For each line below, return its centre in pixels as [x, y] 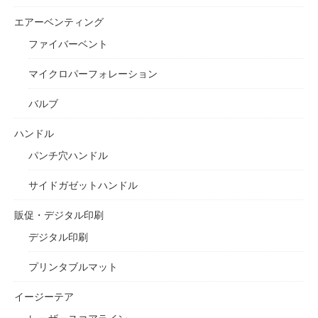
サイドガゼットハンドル [83, 185]
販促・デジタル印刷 [59, 214]
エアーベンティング [59, 21]
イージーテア [44, 296]
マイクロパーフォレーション [93, 73]
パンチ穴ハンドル [68, 155]
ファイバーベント [68, 43]
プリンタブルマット [73, 266]
